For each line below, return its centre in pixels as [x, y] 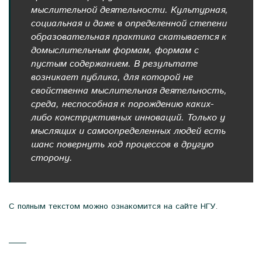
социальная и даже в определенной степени [129, 24]
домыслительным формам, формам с [115, 51]
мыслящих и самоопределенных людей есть [128, 132]
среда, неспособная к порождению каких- [122, 105]
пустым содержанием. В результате [114, 64]
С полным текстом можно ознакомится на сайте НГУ [112, 207]
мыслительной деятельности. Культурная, [130, 11]
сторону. [52, 158]
